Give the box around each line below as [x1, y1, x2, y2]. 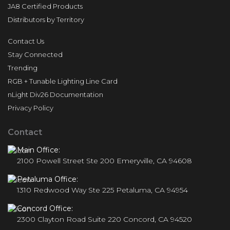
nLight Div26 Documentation [8, 90, 103, 99]
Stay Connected [8, 50, 63, 59]
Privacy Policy [8, 104, 53, 112]
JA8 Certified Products [8, 2, 83, 11]
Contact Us [8, 37, 44, 46]
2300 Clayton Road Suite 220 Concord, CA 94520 [17, 215, 192, 224]
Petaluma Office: [17, 175, 78, 184]
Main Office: [17, 145, 60, 155]
